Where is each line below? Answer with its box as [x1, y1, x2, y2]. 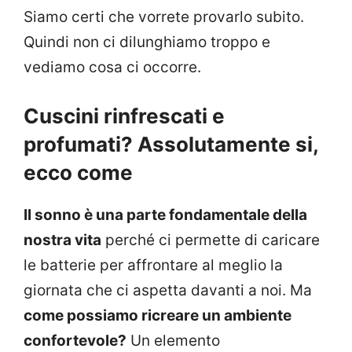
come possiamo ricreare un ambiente [24, 306, 291, 325]
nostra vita [24, 231, 101, 250]
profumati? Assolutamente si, [24, 132, 318, 157]
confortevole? [24, 332, 126, 350]
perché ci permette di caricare [101, 231, 320, 250]
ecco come [24, 160, 133, 185]
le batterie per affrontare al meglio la [24, 256, 283, 275]
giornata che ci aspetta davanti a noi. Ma [24, 281, 312, 300]
